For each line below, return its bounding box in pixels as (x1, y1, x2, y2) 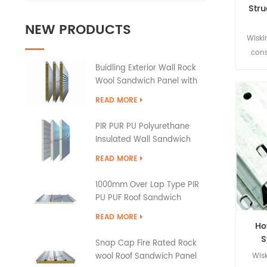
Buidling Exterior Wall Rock (95, 62, 196, 74)
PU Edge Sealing (95, 88, 159, 101)
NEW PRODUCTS (25, 19, 131, 41)
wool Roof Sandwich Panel (95, 250, 197, 263)
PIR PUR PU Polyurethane (95, 120, 190, 133)
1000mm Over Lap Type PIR (95, 179, 199, 191)
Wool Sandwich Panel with (95, 75, 197, 88)
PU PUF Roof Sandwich (95, 192, 181, 204)
